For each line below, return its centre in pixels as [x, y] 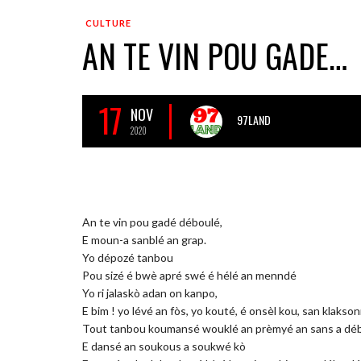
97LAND [254, 119]
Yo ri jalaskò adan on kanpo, [150, 293]
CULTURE [108, 23]
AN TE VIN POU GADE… [215, 56]
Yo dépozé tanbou [128, 257]
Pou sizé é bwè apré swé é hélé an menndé [189, 275]
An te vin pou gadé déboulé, [152, 222]
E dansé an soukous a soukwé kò [164, 346]
